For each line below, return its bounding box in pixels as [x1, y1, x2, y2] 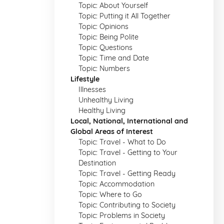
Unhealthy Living [78, 95, 133, 104]
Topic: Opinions [78, 22, 128, 31]
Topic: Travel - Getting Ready [78, 169, 175, 178]
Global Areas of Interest [70, 127, 153, 136]
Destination [78, 158, 116, 167]
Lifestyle [70, 74, 99, 83]
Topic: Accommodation [78, 179, 154, 188]
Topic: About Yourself [78, 1, 148, 10]
